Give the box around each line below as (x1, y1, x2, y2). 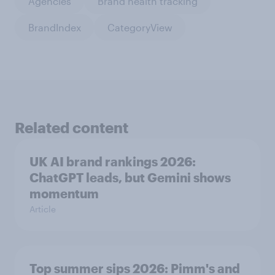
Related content (15, 118, 128, 137)
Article (29, 204, 56, 215)
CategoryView (107, 21, 172, 33)
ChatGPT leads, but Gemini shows (29, 170, 231, 185)
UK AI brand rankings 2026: (29, 154, 196, 169)
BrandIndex (28, 21, 81, 33)
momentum (29, 186, 99, 201)
